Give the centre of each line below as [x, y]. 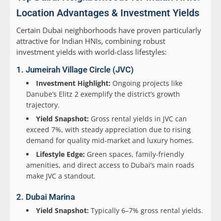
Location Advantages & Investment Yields [108, 13]
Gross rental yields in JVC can [138, 119]
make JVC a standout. [61, 176]
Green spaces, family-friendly [134, 154]
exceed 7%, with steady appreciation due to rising [109, 130]
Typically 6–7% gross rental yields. [146, 211]
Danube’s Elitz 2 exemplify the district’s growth [103, 94]
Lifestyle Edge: [60, 154]
